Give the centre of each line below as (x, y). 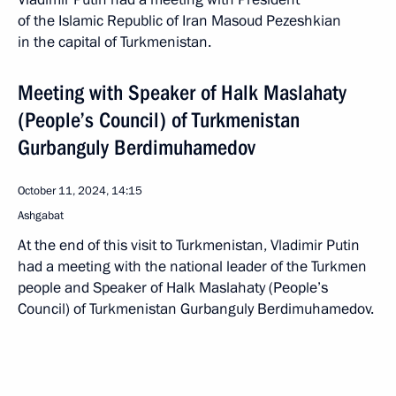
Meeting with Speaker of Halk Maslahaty (182, 92)
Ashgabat (41, 215)
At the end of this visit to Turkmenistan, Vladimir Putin (189, 245)
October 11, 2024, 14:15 (80, 190)
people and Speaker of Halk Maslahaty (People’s (173, 287)
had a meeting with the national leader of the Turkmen (192, 266)
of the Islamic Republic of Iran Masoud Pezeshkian (179, 20)
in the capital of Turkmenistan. (114, 42)
